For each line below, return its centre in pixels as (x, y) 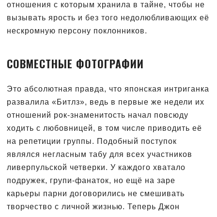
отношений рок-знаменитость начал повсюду (98, 115)
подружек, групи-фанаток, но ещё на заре (91, 180)
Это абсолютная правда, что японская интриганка (108, 89)
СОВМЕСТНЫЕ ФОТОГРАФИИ (75, 63)
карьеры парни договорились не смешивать (96, 193)
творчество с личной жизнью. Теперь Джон (93, 206)
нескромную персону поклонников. (77, 31)
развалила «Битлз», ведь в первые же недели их (106, 102)
